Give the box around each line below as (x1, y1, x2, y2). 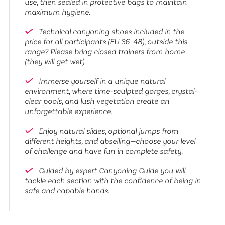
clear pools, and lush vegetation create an (24, 96, 169, 106)
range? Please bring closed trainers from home (24, 47, 185, 57)
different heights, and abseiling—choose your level (24, 136, 195, 146)
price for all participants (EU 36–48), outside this (24, 37, 187, 47)
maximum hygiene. (24, 7, 90, 17)
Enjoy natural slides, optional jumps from (36, 126, 178, 136)
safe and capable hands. (24, 186, 109, 196)
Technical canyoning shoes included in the (36, 27, 184, 37)
